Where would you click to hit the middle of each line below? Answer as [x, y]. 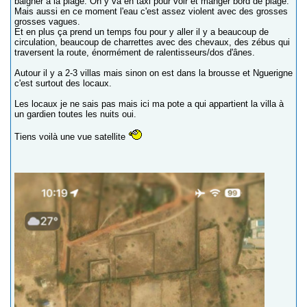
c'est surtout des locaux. [63, 83]
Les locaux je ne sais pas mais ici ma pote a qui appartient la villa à [149, 103]
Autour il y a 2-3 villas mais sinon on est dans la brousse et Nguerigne [153, 73]
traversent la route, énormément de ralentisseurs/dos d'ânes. [135, 52]
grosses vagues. [47, 21]
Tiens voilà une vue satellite [71, 136]
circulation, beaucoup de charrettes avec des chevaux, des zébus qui [152, 42]
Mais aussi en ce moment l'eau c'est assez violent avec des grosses [151, 11]
